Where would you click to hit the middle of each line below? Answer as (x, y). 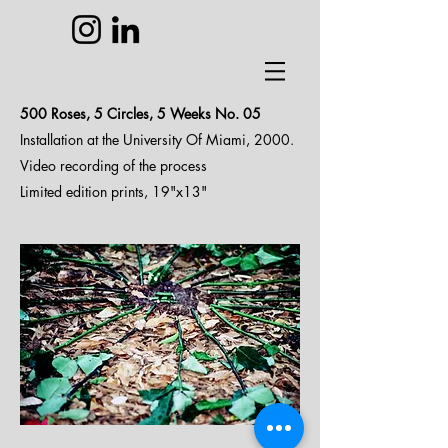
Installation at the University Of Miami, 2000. (157, 139)
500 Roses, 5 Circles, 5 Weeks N (123, 113)
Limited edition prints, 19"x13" (113, 191)
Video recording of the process (113, 165)
